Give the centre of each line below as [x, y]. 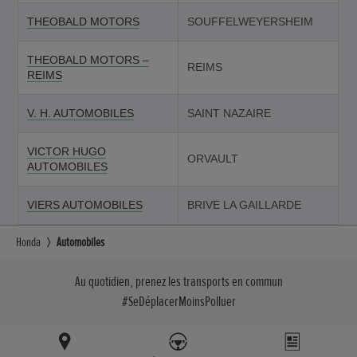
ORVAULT [212, 158]
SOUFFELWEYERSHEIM [250, 21]
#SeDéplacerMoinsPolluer [178, 301]
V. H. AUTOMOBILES [80, 113]
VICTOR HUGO [66, 151]
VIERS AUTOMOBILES [84, 204]
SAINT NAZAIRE [229, 113]
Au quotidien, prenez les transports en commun [178, 281]
